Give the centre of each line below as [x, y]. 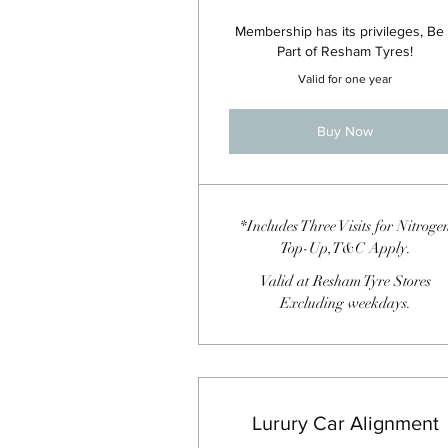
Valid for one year [345, 79]
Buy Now [345, 131]
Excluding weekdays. [345, 302]
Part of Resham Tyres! [345, 51]
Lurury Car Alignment [345, 422]
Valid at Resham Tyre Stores [345, 280]
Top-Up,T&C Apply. [345, 248]
